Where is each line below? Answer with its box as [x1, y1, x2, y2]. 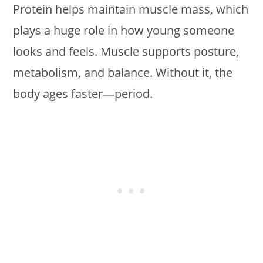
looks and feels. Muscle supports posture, [13, 43, 240, 59]
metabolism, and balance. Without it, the [13, 65, 233, 80]
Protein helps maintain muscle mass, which [13, 1, 249, 17]
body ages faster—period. [13, 86, 153, 102]
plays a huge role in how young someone [13, 22, 235, 38]
